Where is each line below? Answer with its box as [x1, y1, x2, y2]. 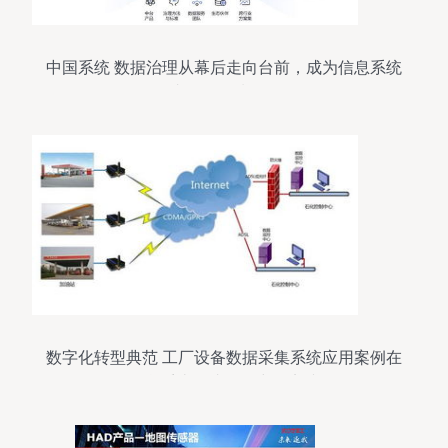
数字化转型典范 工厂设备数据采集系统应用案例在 [46, 349, 402, 366]
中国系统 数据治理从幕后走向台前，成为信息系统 [46, 59, 402, 76]
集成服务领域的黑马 [152, 84, 296, 101]
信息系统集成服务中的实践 [128, 374, 320, 391]
